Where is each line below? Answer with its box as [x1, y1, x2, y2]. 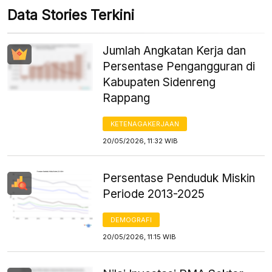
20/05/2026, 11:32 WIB [103, 136, 178, 145]
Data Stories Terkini [7, 6, 134, 24]
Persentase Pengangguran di [103, 59, 256, 73]
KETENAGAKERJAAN [110, 119, 180, 128]
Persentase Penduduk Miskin [103, 171, 256, 185]
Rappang [103, 90, 151, 105]
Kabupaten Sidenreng [103, 75, 216, 89]
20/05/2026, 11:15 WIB [103, 232, 177, 241]
